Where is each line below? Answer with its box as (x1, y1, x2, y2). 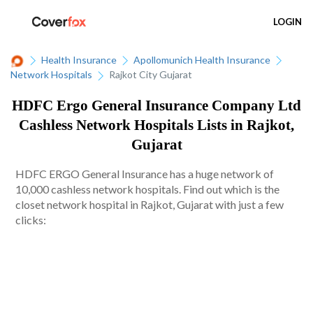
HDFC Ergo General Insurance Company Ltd (12, 96, 301, 114)
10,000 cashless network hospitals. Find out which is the (15, 182, 280, 196)
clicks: (15, 213, 47, 227)
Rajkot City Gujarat (109, 68, 192, 81)
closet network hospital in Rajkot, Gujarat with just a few (15, 198, 284, 212)
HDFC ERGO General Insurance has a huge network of (15, 167, 275, 181)
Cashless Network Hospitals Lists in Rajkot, (19, 116, 294, 133)
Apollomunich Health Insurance (133, 54, 270, 66)
